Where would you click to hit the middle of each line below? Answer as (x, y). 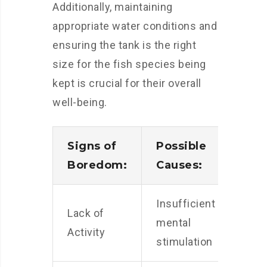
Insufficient (186, 204)
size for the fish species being (129, 64)
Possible (181, 146)
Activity (86, 232)
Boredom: (97, 165)
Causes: (179, 165)
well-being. (80, 102)
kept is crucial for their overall (127, 83)
